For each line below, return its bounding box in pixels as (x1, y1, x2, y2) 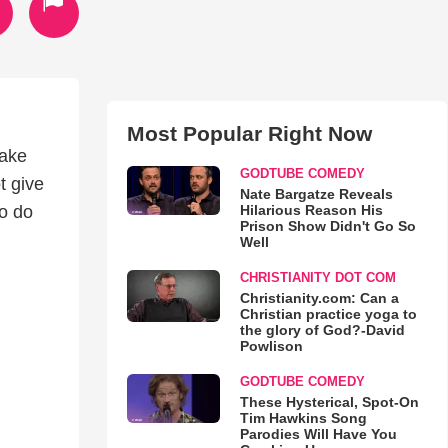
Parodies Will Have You (239, 426, 397, 442)
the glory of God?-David (239, 322, 405, 338)
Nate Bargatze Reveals (239, 186, 393, 202)
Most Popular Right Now (126, 122, 372, 145)
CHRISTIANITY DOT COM (239, 270, 396, 285)
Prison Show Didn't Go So (239, 218, 416, 234)
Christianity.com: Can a (239, 290, 399, 306)
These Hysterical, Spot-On (239, 394, 419, 410)
